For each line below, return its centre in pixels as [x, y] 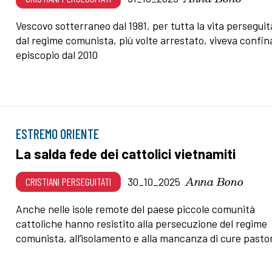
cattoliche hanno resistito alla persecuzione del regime [142, 224]
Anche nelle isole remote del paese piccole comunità [136, 209]
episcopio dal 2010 [57, 54]
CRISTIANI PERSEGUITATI [69, 182]
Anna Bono [215, 182]
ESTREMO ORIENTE [58, 134]
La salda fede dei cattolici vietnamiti [126, 154]
